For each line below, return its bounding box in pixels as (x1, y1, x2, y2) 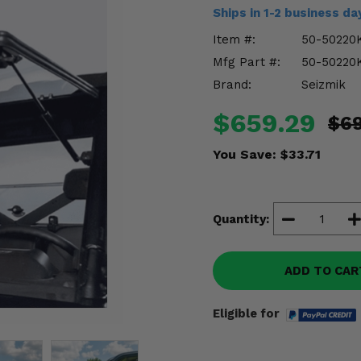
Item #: (213, 32, 255, 47)
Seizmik (301, 77, 346, 92)
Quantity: (213, 211, 269, 226)
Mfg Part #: (213, 55, 280, 69)
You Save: (213, 147, 280, 162)
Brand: (213, 77, 251, 92)
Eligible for (213, 306, 280, 321)
